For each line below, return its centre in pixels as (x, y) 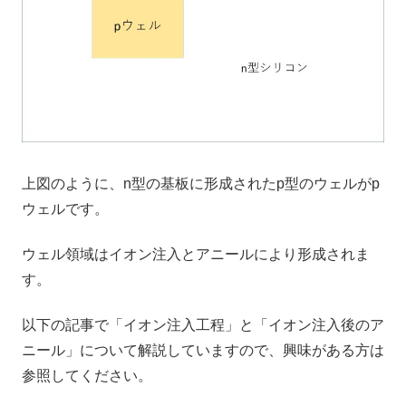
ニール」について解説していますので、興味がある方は (203, 351)
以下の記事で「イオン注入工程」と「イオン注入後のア (203, 325)
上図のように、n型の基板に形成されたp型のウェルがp (201, 183)
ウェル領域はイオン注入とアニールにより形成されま (196, 254)
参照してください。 (87, 376)
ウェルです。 (65, 208)
